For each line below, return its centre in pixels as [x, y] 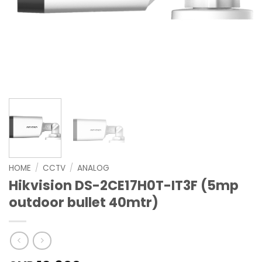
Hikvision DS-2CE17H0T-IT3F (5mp [124, 186]
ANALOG [94, 168]
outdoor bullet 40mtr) [84, 203]
